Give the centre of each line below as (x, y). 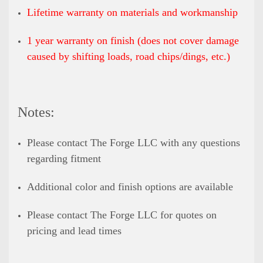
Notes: (36, 112)
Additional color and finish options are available (130, 186)
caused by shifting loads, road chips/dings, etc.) (129, 56)
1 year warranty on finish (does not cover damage (133, 40)
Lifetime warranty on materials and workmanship (133, 12)
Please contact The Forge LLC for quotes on (122, 215)
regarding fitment (64, 158)
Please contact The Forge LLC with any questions (134, 142)
